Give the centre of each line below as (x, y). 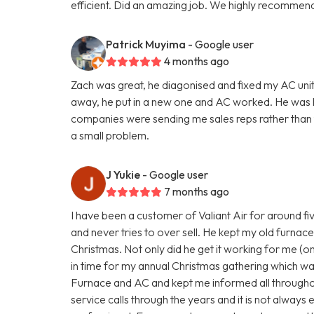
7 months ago (197, 191)
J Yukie (123, 174)
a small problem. (110, 135)
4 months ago (197, 61)
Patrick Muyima (146, 44)
